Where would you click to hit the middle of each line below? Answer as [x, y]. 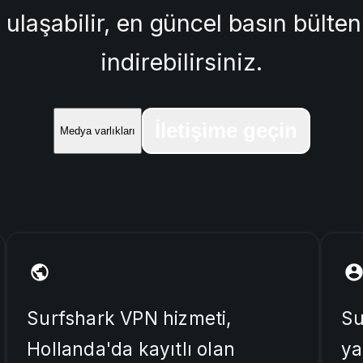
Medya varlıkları [97, 130]
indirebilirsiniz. [181, 62]
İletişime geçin [226, 130]
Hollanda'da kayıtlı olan [131, 349]
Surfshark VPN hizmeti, [129, 318]
